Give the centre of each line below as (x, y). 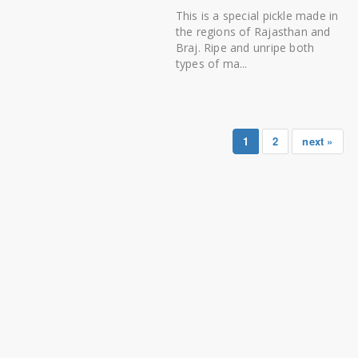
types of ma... (211, 64)
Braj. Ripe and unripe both (245, 48)
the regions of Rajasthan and (253, 32)
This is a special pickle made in (257, 16)
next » (318, 141)
